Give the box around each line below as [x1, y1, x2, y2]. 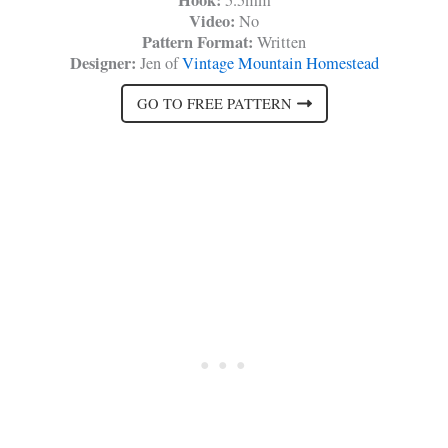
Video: [189, 9, 239, 34]
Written [257, 31, 306, 54]
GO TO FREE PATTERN [136, 93, 292, 113]
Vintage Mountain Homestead [181, 52, 379, 75]
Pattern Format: [142, 30, 257, 55]
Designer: [69, 51, 140, 76]
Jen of [139, 52, 182, 75]
